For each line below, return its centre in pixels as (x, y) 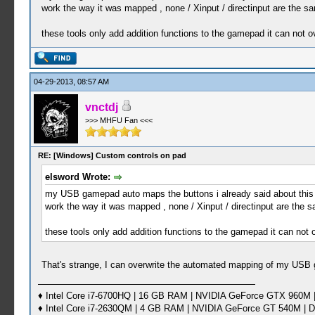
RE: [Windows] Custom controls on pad (112, 155)
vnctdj (101, 107)
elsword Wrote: (79, 177)
